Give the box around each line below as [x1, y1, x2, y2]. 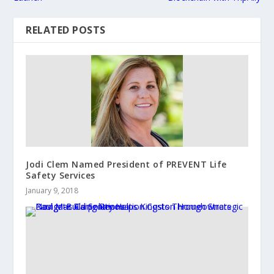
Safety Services [26, 169, 95, 182]
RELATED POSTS [26, 23, 106, 37]
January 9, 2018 [26, 185, 79, 196]
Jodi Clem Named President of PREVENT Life [26, 158, 227, 171]
